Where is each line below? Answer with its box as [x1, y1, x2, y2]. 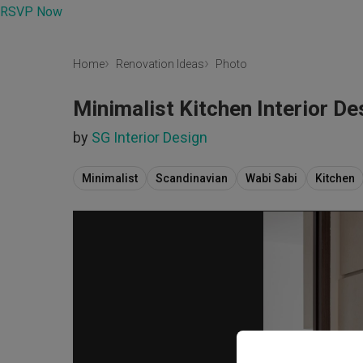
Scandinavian [156, 171, 228, 185]
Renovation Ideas [116, 57, 204, 70]
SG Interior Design [92, 129, 207, 147]
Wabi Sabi [246, 171, 297, 185]
